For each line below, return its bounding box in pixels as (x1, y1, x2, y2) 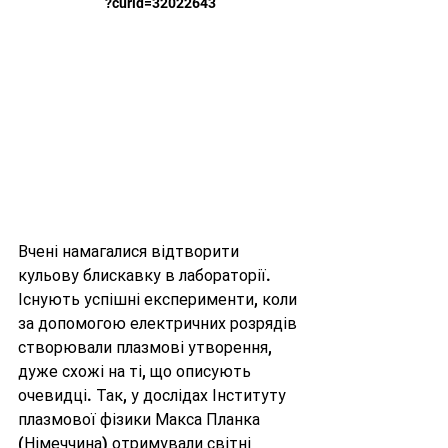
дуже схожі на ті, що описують (18, 361, 255, 381)
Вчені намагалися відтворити (18, 241, 243, 261)
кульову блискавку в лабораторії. (18, 265, 275, 285)
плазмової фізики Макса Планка (18, 409, 264, 429)
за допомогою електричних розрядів (18, 313, 301, 333)
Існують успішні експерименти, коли (18, 289, 301, 309)
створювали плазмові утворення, (18, 337, 276, 357)
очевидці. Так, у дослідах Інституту (18, 385, 290, 405)
